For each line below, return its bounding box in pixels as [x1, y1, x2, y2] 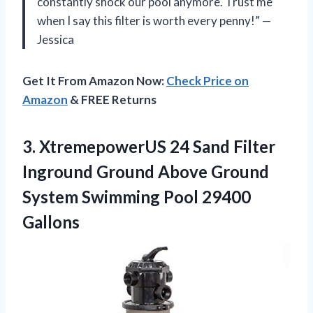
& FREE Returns [68, 92, 156, 107]
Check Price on [166, 73, 249, 88]
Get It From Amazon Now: [22, 73, 166, 88]
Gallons [22, 211, 80, 232]
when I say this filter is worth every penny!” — [37, 13, 271, 28]
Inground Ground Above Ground [22, 161, 269, 182]
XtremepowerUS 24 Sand [39, 136, 230, 156]
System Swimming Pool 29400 [22, 186, 251, 207]
